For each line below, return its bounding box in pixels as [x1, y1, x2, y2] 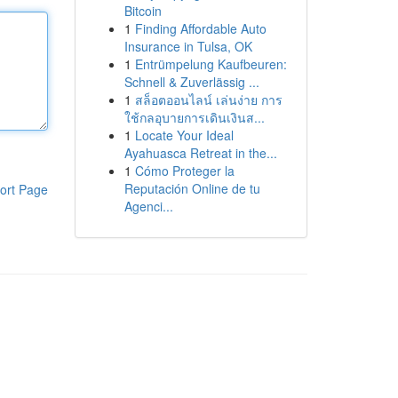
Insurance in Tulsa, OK [123, 37, 252, 55]
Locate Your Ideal [134, 126, 234, 144]
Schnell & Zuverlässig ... [123, 73, 259, 91]
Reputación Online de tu [123, 179, 260, 197]
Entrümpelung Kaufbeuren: [134, 55, 287, 73]
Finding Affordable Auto [134, 20, 267, 37]
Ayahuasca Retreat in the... [123, 144, 277, 162]
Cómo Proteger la [134, 162, 235, 179]
